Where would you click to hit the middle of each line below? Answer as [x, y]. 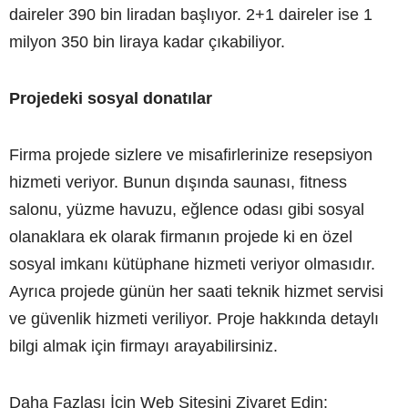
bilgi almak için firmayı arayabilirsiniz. [143, 346]
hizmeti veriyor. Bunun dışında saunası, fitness [178, 182]
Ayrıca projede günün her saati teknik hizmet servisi [196, 291]
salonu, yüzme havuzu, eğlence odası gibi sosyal [187, 209]
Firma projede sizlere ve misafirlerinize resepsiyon [191, 154]
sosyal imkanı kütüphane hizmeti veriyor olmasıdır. [192, 264]
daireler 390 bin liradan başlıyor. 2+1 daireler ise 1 [191, 14]
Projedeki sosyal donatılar [111, 98]
